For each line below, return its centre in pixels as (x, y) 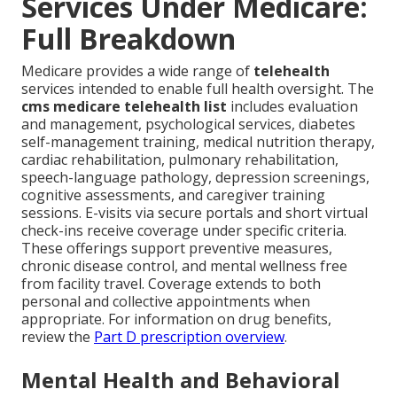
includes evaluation (292, 107)
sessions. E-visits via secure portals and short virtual (195, 213)
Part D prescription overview (189, 337)
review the (58, 337)
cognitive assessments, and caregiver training (173, 195)
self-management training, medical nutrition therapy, (198, 142)
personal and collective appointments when (166, 302)
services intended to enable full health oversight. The (198, 89)
